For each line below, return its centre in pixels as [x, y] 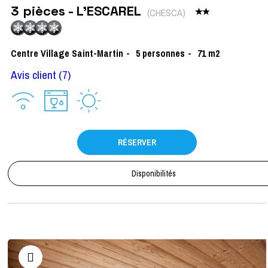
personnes [164, 54]
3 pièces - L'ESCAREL [77, 11]
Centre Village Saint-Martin [67, 54]
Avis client [33, 75]
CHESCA [166, 12]
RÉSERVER [137, 143]
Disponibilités [154, 174]
